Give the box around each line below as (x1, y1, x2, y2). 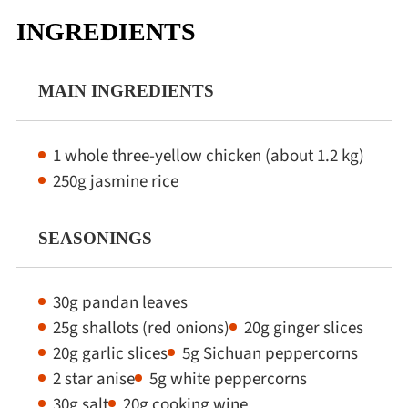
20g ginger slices (243, 315, 363, 342)
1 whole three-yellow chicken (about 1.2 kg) (52, 142, 364, 168)
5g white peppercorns (148, 366, 307, 393)
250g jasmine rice (52, 168, 178, 194)
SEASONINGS (37, 228, 152, 248)
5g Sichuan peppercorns (181, 341, 358, 367)
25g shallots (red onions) (52, 315, 229, 342)
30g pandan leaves (52, 290, 188, 316)
